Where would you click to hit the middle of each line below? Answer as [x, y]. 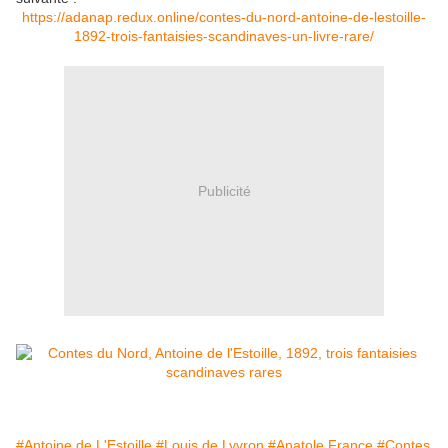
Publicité [224, 190]
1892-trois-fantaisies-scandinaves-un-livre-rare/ [224, 36]
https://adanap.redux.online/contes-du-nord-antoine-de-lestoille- [224, 17]
